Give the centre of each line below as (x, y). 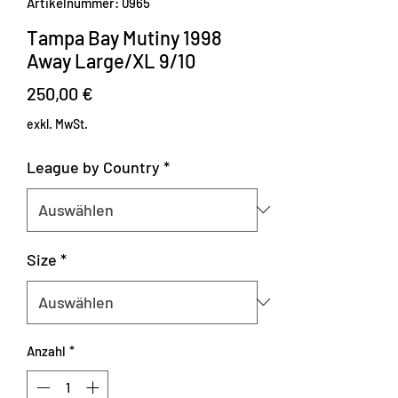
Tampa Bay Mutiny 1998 (124, 37)
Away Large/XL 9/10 (111, 60)
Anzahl (46, 350)
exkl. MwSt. (57, 123)
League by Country (93, 167)
